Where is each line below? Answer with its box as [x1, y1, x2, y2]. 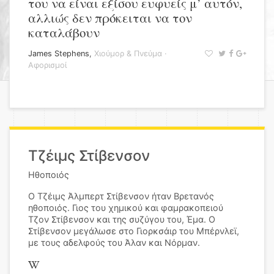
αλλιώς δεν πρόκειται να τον [28, 9, 192, 26]
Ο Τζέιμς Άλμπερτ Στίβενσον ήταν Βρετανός [28, 191, 214, 201]
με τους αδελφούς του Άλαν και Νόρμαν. [28, 237, 200, 248]
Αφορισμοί [28, 61, 67, 70]
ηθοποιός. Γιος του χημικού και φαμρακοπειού [28, 202, 223, 213]
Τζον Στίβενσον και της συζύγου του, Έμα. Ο [28, 214, 215, 224]
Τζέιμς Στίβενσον [28, 147, 150, 165]
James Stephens [28, 49, 89, 58]
